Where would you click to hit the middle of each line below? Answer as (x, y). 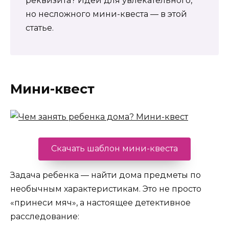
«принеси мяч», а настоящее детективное (100, 203)
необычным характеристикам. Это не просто (106, 189)
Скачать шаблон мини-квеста (114, 149)
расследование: (45, 217)
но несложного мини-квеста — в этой (106, 14)
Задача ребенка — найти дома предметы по (106, 175)
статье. (40, 28)
